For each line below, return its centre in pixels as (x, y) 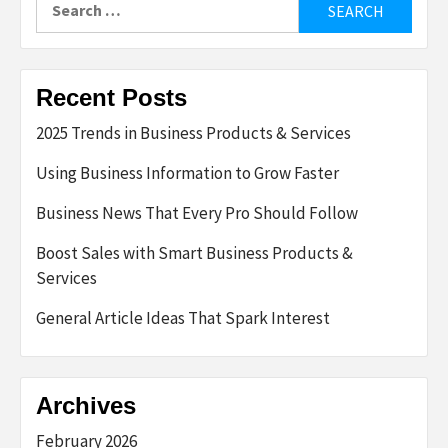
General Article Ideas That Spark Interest (183, 318)
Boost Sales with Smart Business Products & (194, 253)
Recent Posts (111, 97)
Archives (86, 405)
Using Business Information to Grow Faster (187, 173)
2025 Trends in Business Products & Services (193, 133)
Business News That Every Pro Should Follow (197, 213)
